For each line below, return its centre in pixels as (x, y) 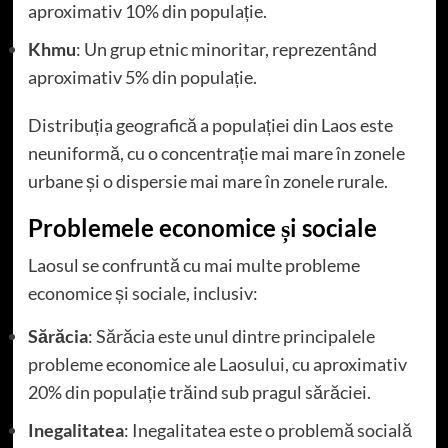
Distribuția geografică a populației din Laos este (210, 125)
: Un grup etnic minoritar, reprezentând (226, 49)
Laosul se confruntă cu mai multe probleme (193, 265)
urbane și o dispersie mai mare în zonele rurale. (207, 181)
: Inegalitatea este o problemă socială (267, 430)
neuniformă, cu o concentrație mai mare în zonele (216, 153)
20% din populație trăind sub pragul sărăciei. (199, 392)
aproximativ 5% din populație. (142, 77)
